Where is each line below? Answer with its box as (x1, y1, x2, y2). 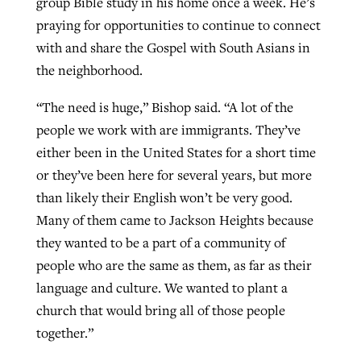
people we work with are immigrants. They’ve (35, 121, 301, 139)
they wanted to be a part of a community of (35, 234, 285, 252)
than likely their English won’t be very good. (35, 189, 293, 207)
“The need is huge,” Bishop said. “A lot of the (35, 98, 293, 117)
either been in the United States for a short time (35, 143, 316, 162)
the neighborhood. (35, 61, 143, 80)
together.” (35, 324, 93, 342)
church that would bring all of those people (35, 301, 285, 320)
